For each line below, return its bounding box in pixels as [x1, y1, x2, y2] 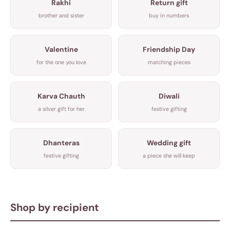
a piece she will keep [143, 151, 195, 159]
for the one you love [36, 58, 86, 66]
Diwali [158, 91, 180, 101]
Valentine [44, 44, 78, 54]
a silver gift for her [37, 105, 85, 112]
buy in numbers [149, 11, 189, 19]
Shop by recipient [10, 200, 99, 214]
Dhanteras [43, 138, 80, 147]
